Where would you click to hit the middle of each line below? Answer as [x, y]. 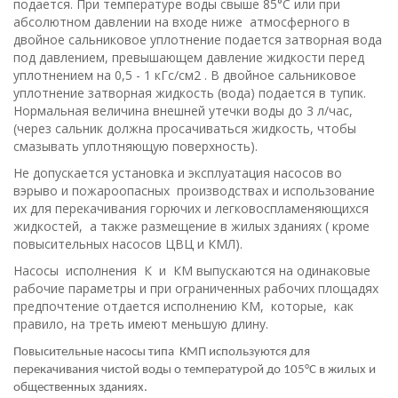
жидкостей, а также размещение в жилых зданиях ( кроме [191, 226]
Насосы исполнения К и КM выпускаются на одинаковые [194, 270]
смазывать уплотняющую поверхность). [135, 146]
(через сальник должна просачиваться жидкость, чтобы [185, 128]
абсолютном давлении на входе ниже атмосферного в [182, 21]
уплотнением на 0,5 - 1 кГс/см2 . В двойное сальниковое [185, 75]
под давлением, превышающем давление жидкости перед [189, 57]
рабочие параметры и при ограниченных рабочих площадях [198, 288]
